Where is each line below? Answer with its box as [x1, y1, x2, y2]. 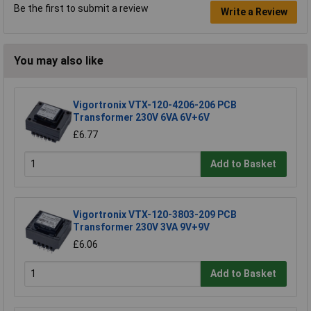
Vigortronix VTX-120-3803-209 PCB [73, 208, 237, 220]
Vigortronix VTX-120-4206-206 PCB [73, 99, 237, 110]
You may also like [14, 53, 103, 67]
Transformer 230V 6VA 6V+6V [73, 111, 210, 123]
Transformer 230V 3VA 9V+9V [73, 221, 210, 233]
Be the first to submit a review [14, 2, 149, 14]
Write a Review [220, 6, 287, 18]
